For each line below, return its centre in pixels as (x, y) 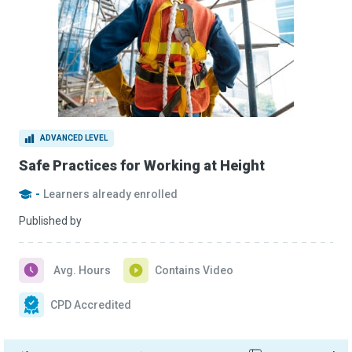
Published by (50, 221)
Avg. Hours (82, 270)
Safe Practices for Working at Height (142, 165)
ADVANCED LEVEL (74, 138)
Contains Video (194, 270)
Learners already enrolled (110, 194)
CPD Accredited (91, 305)
